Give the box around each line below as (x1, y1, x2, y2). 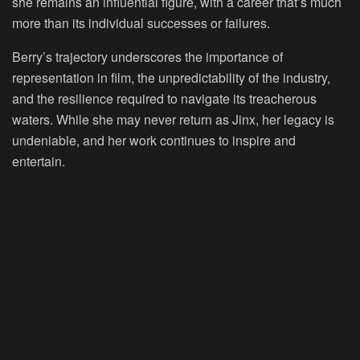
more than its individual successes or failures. (12, 14, 270, 33)
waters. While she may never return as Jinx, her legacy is (12, 110, 334, 129)
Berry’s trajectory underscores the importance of (12, 47, 283, 67)
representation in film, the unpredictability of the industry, (12, 68, 330, 88)
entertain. (12, 152, 65, 171)
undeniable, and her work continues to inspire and (12, 131, 296, 150)
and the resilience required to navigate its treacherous (12, 89, 317, 108)
